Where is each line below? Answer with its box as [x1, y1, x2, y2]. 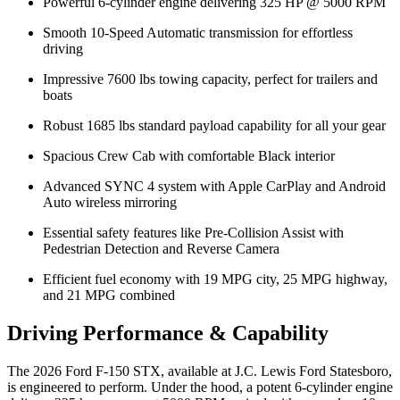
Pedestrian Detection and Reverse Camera [43, 241, 279, 257]
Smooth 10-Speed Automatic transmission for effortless [43, 25, 353, 41]
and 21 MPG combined [43, 287, 175, 304]
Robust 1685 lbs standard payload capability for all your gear [43, 118, 386, 134]
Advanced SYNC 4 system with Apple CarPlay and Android [43, 179, 386, 195]
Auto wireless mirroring [43, 195, 177, 211]
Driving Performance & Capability [7, 321, 329, 346]
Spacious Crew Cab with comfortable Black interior [43, 148, 335, 164]
